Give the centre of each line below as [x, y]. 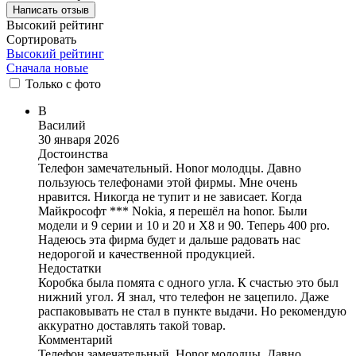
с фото [83, 83]
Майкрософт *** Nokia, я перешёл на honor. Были [173, 211]
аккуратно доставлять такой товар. [132, 325]
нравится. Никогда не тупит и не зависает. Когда [170, 196]
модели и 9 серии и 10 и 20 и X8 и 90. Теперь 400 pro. [184, 225]
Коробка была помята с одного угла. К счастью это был [188, 282]
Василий [62, 125]
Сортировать [41, 39]
